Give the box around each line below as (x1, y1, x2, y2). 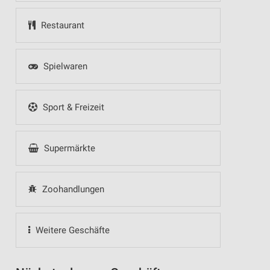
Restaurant (38, 20, 84, 31)
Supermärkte (41, 143, 95, 154)
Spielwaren (40, 61, 87, 72)
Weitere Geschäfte (33, 225, 110, 236)
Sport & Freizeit (40, 102, 104, 113)
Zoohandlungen (39, 184, 104, 195)
